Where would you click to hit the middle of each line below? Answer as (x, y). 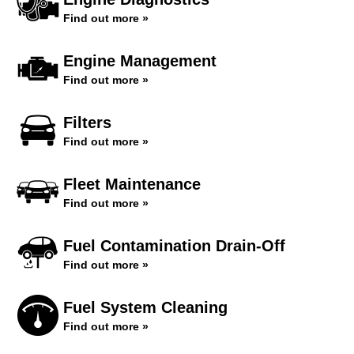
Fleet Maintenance (132, 184)
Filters (87, 122)
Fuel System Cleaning (145, 307)
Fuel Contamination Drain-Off (174, 246)
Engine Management (140, 61)
